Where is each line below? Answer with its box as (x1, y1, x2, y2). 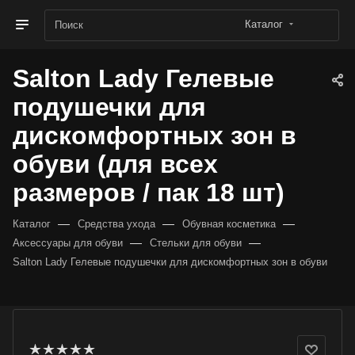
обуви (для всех (13, 150, 218, 178)
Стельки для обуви (150, 237, 242, 249)
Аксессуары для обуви (13, 237, 123, 249)
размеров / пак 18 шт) (13, 178, 284, 207)
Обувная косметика (182, 218, 276, 230)
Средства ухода (78, 218, 155, 230)
